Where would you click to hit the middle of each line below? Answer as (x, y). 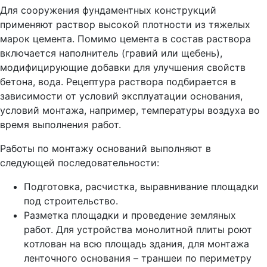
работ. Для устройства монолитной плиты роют (138, 229)
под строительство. (71, 201)
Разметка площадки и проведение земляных (130, 215)
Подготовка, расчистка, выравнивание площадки (141, 186)
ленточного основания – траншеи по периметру (138, 258)
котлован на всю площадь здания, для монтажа (136, 243)
